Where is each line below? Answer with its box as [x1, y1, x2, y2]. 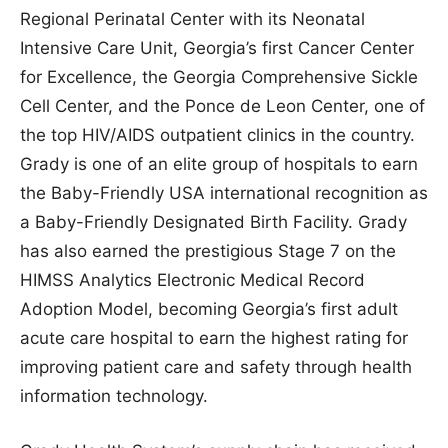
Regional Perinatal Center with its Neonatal [20, 8, 365, 29]
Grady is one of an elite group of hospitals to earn [20, 153, 418, 174]
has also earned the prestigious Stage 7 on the [20, 240, 396, 261]
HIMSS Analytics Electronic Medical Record [20, 269, 365, 290]
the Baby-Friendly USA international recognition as [20, 182, 428, 203]
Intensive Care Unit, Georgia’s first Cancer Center [20, 37, 414, 58]
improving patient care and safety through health [20, 356, 412, 377]
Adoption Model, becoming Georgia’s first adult [20, 298, 398, 319]
